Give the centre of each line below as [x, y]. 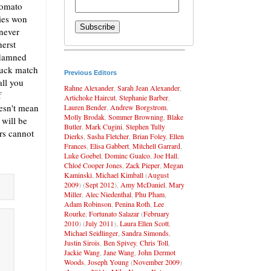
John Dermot [157, 252]
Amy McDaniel [143, 184]
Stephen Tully [145, 126]
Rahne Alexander [89, 87]
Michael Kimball [119, 175]
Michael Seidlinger [91, 233]
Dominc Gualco [127, 155]
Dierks [74, 136]
